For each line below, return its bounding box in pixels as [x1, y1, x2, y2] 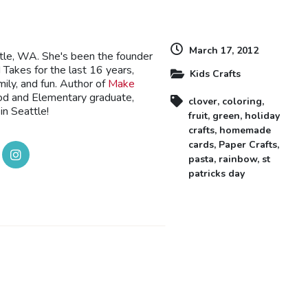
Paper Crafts [219, 137, 277, 151]
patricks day [188, 166, 245, 180]
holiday [245, 109, 280, 122]
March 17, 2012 [189, 43, 258, 57]
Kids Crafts [190, 67, 241, 80]
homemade [219, 123, 271, 137]
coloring [222, 94, 262, 108]
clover [188, 94, 217, 108]
